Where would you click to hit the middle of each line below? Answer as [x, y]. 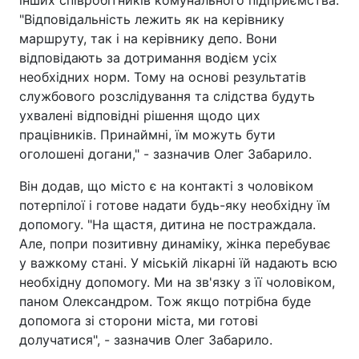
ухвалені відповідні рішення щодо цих [140, 115]
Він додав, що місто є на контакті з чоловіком [166, 186]
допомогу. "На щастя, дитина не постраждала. [167, 224]
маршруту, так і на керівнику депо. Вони [148, 38]
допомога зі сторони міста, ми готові [139, 321]
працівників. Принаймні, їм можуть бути [147, 135]
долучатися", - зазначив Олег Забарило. [146, 340]
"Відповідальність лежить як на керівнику [152, 19]
